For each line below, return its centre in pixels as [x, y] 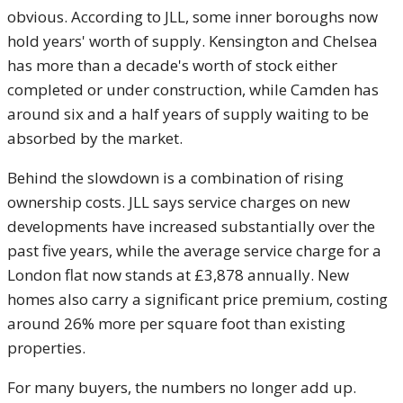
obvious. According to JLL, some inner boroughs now [193, 17]
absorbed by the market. [95, 139]
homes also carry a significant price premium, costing [197, 300]
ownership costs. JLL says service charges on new [179, 202]
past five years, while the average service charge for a [194, 251]
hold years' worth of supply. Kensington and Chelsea [193, 41]
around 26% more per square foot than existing [176, 324]
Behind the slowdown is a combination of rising [175, 178]
